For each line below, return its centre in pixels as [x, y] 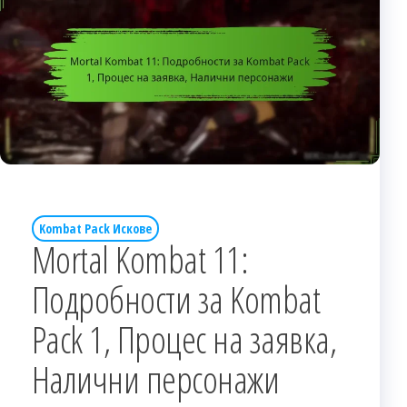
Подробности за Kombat [176, 299]
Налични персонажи [156, 379]
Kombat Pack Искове [95, 228]
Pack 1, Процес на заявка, [184, 339]
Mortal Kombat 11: [140, 259]
